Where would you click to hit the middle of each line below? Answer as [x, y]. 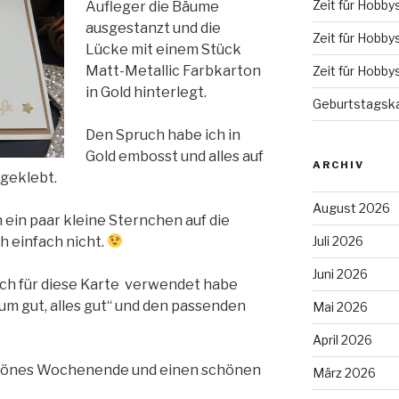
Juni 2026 [340, 273]
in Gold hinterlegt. [146, 92]
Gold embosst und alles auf [175, 156]
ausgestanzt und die [153, 28]
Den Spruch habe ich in [163, 134]
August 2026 [351, 208]
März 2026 [344, 372]
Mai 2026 [340, 306]
